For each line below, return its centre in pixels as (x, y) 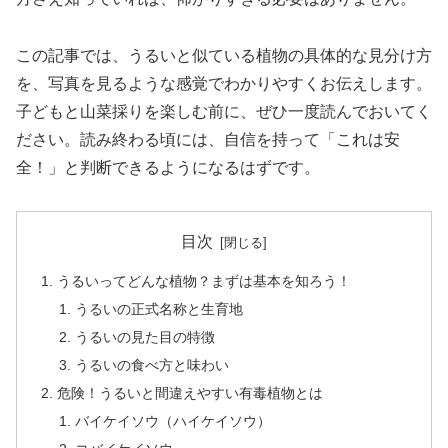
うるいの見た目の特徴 (144, 337)
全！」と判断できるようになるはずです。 (168, 168)
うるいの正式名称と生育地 (158, 309)
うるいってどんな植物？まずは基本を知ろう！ (204, 281)
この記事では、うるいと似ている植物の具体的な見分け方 (224, 56)
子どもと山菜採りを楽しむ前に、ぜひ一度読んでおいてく (224, 112)
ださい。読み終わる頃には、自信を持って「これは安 (208, 140)
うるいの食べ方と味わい (151, 365)
